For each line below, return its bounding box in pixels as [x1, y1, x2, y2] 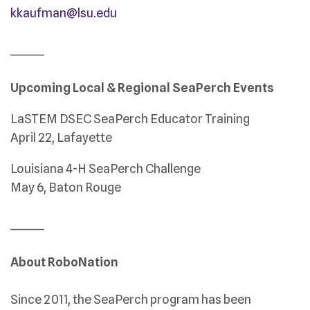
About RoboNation [10, 255, 118, 269]
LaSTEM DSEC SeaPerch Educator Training [10, 111, 250, 126]
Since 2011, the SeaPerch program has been [10, 292, 251, 307]
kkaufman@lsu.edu [10, 6, 119, 20]
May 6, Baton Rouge [10, 180, 121, 194]
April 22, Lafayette [10, 130, 112, 145]
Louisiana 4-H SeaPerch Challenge [10, 161, 201, 176]
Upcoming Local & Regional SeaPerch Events [10, 80, 274, 95]
